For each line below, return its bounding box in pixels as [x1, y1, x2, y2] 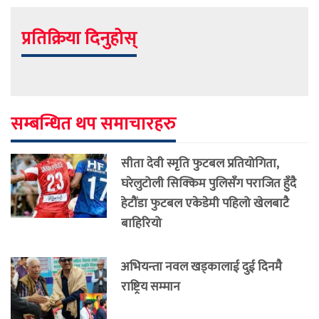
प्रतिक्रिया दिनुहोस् [21, 23, 137, 54]
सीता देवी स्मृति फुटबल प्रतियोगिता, [121, 152, 278, 174]
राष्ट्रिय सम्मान [121, 276, 180, 297]
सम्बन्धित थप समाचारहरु [11, 108, 176, 140]
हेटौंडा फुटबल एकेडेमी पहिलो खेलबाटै [121, 192, 289, 214]
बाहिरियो [121, 212, 162, 234]
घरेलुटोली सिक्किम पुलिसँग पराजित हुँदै [121, 172, 296, 194]
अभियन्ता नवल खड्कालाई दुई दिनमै [121, 256, 282, 277]
